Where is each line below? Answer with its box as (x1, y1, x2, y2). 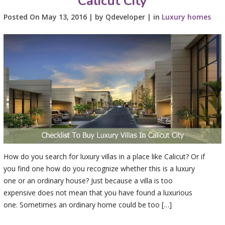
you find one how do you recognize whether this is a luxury (3, 163, 195, 173)
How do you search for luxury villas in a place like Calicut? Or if (3, 151, 205, 161)
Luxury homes (161, 12, 211, 22)
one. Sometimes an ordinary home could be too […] (3, 199, 172, 209)
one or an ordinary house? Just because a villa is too (3, 175, 173, 185)
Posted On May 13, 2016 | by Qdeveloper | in (3, 12, 162, 22)
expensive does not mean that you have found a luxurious (3, 187, 192, 197)
